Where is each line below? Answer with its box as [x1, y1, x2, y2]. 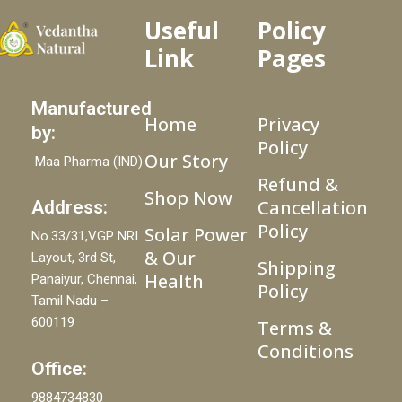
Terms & [258, 315, 332, 340]
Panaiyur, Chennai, [31, 271, 137, 288]
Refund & [258, 171, 338, 197]
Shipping [258, 255, 336, 280]
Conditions [258, 338, 354, 363]
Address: [31, 197, 108, 219]
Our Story [144, 148, 228, 173]
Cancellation [258, 195, 368, 220]
